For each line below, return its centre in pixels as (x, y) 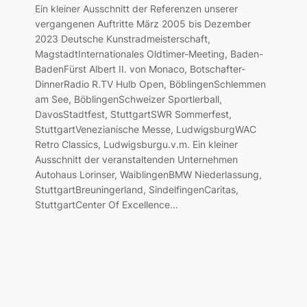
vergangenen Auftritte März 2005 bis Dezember (143, 24)
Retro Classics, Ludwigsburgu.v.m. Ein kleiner (136, 145)
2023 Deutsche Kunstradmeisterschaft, (122, 39)
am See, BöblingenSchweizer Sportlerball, (128, 99)
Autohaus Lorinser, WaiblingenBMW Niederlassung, (148, 175)
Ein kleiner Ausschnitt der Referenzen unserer (136, 9)
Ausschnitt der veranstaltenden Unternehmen (136, 160)
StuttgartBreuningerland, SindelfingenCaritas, (136, 190)
